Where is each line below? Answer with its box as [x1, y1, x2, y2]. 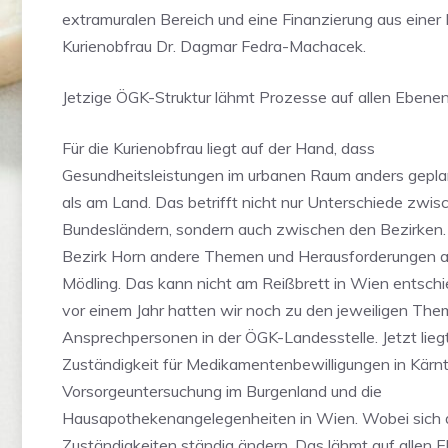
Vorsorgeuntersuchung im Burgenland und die [62, 381, 382, 401]
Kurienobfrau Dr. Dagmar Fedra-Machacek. [62, 36, 366, 56]
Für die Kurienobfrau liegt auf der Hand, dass [62, 138, 375, 158]
